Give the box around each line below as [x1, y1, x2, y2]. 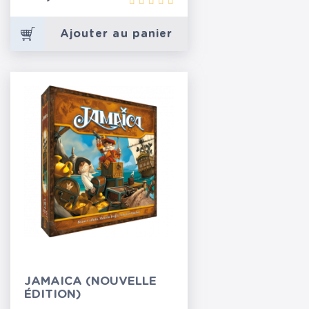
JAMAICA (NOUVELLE [24, 275, 157, 287]
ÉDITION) [24, 288, 81, 300]
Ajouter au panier [59, 28, 173, 39]
